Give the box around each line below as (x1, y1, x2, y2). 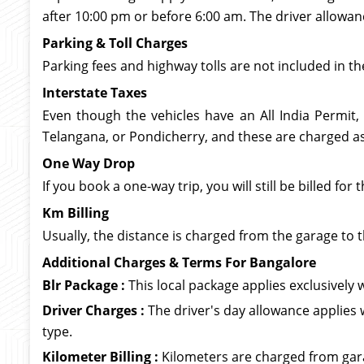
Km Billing (42, 204, 109, 222)
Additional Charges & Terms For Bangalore (42, 253, 316, 271)
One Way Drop (42, 154, 135, 172)
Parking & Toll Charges (42, 34, 188, 52)
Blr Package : (42, 276, 125, 294)
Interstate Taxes (42, 84, 147, 102)
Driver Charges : (42, 301, 145, 319)
